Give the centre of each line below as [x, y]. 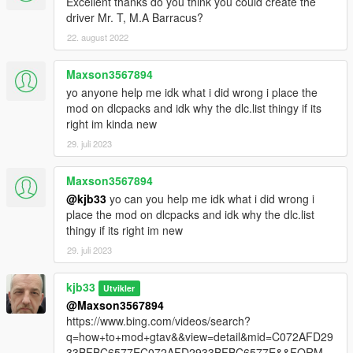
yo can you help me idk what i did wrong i [210, 199]
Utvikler [119, 288]
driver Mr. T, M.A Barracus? [135, 18]
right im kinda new [111, 124]
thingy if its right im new [124, 230]
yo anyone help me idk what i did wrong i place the [192, 93]
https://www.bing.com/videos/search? [158, 321]
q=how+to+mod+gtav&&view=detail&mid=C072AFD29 [200, 337]
